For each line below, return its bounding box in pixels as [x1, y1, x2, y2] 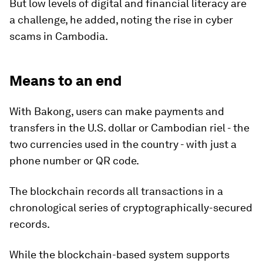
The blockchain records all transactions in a [9, 184, 223, 197]
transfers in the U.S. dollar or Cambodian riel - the [9, 121, 249, 134]
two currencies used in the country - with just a [9, 137, 237, 150]
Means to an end [9, 72, 122, 89]
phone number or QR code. [9, 154, 139, 167]
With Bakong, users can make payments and [9, 104, 224, 117]
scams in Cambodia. [9, 29, 108, 42]
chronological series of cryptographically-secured [9, 201, 252, 214]
